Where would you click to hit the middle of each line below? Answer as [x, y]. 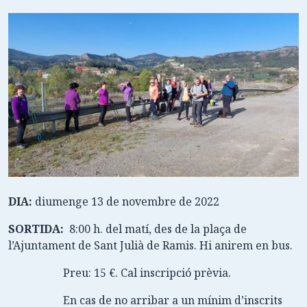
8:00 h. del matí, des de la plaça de [158, 229]
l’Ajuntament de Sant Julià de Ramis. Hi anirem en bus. [150, 245]
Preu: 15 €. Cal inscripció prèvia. [148, 272]
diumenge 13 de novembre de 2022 [130, 201]
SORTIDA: [39, 229]
